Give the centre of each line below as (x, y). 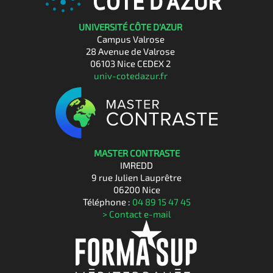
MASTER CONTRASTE (136, 153)
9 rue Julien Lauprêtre (136, 177)
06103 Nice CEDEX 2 (130, 63)
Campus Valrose (130, 39)
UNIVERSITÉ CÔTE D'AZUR (130, 27)
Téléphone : (107, 202)
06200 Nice (136, 190)
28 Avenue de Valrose (130, 51)
